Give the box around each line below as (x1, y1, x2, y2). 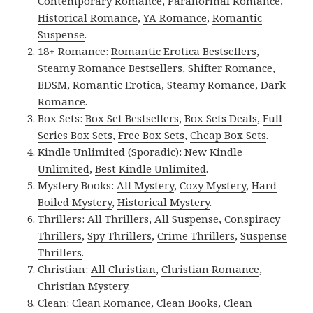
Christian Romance (161, 261, 260, 276)
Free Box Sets (118, 127, 185, 142)
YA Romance (143, 10, 208, 24)
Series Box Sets (38, 127, 113, 142)
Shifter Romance (188, 60, 273, 75)
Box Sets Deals (184, 110, 258, 125)
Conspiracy (224, 211, 281, 226)
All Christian (91, 261, 156, 276)
